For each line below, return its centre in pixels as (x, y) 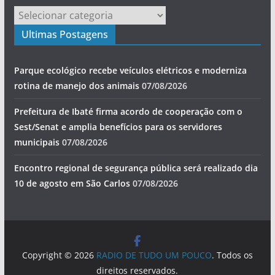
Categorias (35, 13)
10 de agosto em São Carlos (72, 183)
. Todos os (232, 255)
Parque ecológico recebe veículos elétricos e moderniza (130, 70)
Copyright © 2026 (59, 255)
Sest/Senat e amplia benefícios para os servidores (118, 126)
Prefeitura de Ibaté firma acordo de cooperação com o (128, 111)
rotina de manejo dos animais (76, 85)
